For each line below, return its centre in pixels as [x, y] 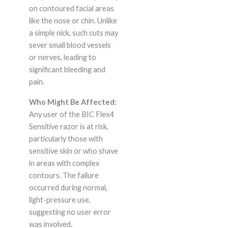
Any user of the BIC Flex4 [71, 115]
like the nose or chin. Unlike [73, 21]
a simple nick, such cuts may [73, 33]
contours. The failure [64, 176]
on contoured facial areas [71, 9]
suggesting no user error [70, 212]
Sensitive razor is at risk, [68, 127]
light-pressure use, [60, 200]
